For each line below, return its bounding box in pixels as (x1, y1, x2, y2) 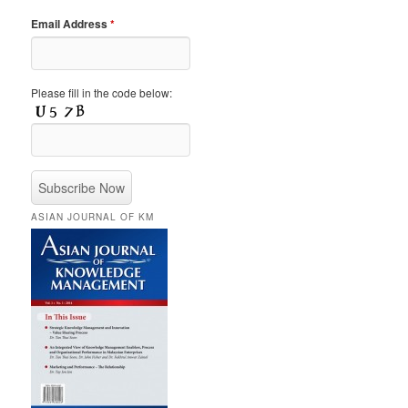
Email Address (31, 15, 111, 32)
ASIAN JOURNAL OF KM (31, 209, 155, 223)
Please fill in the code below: (31, 84, 173, 100)
